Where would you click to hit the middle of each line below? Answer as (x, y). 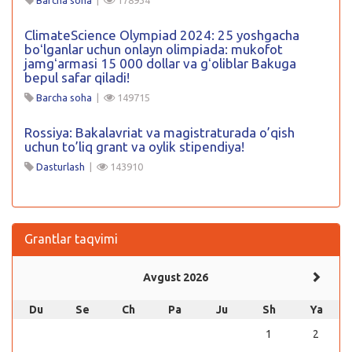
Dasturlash (60, 166)
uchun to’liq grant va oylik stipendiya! (134, 146)
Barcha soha (64, 97)
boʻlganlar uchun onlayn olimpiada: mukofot (154, 49)
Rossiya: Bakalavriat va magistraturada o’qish (159, 132)
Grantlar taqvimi (71, 238)
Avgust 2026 (176, 277)
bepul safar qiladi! (77, 77)
